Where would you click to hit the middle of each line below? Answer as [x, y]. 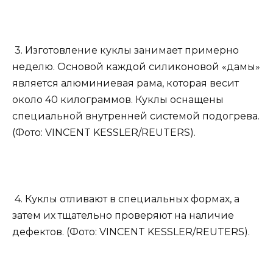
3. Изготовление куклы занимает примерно [126, 51]
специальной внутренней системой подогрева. [136, 116]
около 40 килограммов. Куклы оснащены [118, 100]
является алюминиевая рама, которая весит [126, 83]
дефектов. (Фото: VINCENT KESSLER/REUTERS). [131, 232]
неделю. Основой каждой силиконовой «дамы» [136, 67]
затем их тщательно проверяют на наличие [123, 215]
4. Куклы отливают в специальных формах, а [126, 199]
